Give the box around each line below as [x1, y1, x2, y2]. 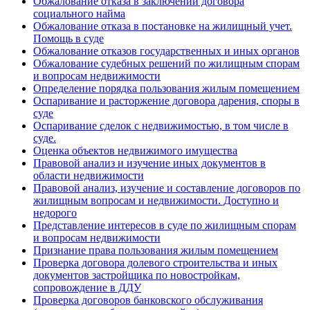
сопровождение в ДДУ [33, 282, 141, 293]
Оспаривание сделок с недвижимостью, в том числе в [33, 120, 289, 131]
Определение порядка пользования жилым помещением [33, 82, 300, 94]
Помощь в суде [33, 33, 104, 44]
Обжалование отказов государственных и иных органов [33, 45, 300, 57]
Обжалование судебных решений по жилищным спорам [33, 57, 300, 69]
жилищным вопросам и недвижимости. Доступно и [33, 194, 279, 206]
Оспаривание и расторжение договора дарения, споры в [33, 95, 300, 107]
